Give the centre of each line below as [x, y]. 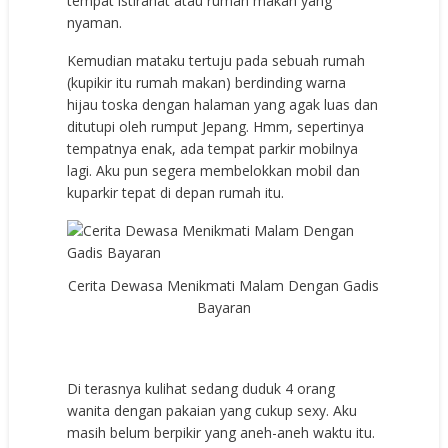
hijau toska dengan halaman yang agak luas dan [223, 104]
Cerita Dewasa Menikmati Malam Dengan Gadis [224, 285]
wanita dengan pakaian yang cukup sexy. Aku [212, 410]
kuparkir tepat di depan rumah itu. [176, 192]
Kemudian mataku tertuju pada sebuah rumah [216, 60]
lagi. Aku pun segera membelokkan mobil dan [214, 170]
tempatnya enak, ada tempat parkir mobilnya [213, 148]
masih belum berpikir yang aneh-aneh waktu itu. [221, 432]
